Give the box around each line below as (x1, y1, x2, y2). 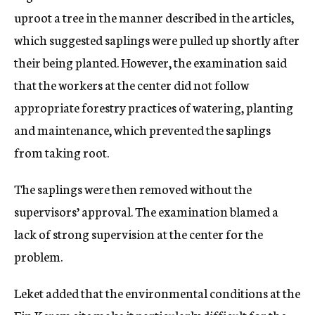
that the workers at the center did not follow (14, 75, 249, 94)
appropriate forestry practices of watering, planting (14, 98, 293, 116)
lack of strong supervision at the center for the (14, 224, 263, 243)
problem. (14, 247, 63, 265)
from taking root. (14, 143, 109, 161)
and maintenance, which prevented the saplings (14, 120, 271, 139)
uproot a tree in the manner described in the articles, (14, 8, 294, 26)
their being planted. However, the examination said (14, 53, 287, 71)
